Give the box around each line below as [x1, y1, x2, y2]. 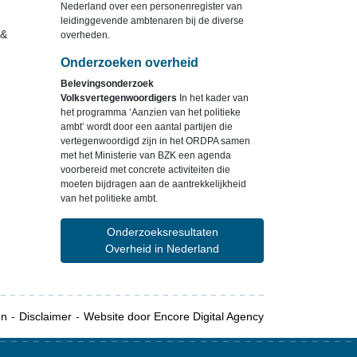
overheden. [61, 29, 110, 41]
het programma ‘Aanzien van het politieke [61, 107, 241, 118]
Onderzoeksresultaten [106, 226, 218, 238]
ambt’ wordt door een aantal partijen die [61, 121, 233, 132]
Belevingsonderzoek [61, 78, 154, 89]
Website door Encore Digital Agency [84, 310, 264, 323]
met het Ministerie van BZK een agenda [61, 150, 231, 161]
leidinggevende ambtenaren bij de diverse [61, 15, 244, 26]
